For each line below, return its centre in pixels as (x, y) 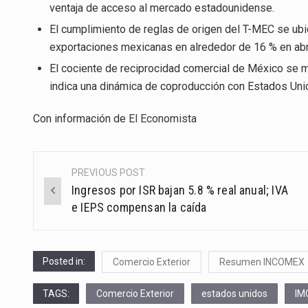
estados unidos (234, 294)
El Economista (163, 119)
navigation (79, 205)
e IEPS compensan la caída (141, 208)
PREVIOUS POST (109, 173)
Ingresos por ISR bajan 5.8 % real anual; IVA (180, 190)
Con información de (81, 119)
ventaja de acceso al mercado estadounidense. (162, 8)
